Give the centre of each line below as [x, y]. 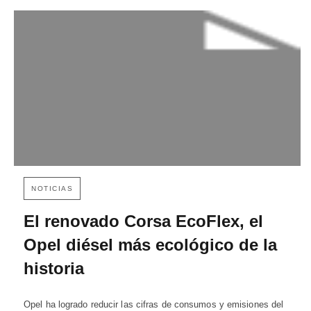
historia [54, 269]
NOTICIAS [52, 189]
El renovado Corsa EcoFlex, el [143, 221]
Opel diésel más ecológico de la [150, 245]
